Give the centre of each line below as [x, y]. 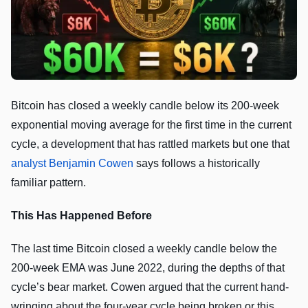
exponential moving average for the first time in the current [151, 125]
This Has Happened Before [81, 216]
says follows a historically [198, 164]
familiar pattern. [48, 183]
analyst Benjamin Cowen [74, 164]
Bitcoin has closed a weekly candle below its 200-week [145, 106]
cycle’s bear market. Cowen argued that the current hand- [150, 287]
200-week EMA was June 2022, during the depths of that [148, 268]
